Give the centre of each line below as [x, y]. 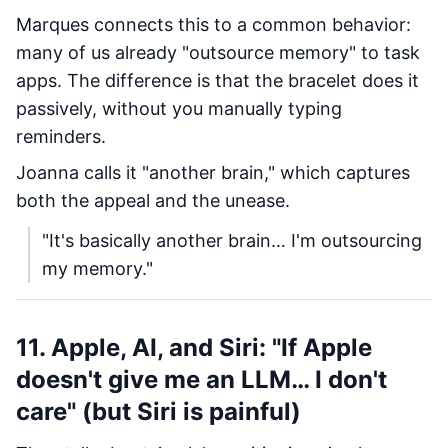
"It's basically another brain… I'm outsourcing [232, 240]
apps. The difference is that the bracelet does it [217, 80]
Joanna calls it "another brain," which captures [213, 172]
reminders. [61, 136]
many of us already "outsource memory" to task [218, 52]
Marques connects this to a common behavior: [213, 24]
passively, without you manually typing [179, 108]
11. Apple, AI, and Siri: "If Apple [194, 347]
